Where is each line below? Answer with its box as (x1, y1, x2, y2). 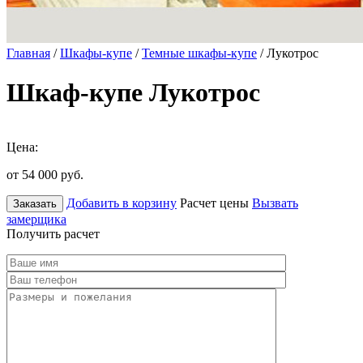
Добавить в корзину (66, 195, 177, 210)
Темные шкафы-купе (142, 46, 257, 60)
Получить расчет (6, 226, 100, 241)
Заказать (13, 197, 57, 210)
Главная (6, 46, 50, 60)
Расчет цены (180, 195, 249, 210)
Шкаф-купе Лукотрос (6, 78, 260, 108)
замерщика (6, 211, 66, 226)
